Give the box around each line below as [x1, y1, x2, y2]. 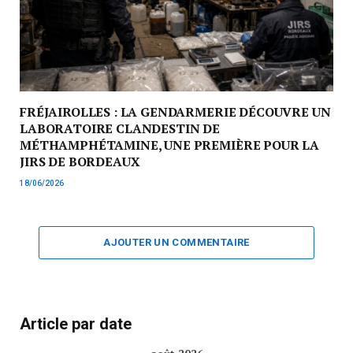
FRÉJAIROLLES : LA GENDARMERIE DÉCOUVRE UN [20, 102, 331, 121]
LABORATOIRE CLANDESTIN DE [20, 119, 220, 137]
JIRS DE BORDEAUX [20, 152, 140, 170]
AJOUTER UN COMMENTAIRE [103, 236, 250, 248]
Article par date [20, 314, 132, 333]
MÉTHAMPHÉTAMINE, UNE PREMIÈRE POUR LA [20, 136, 320, 154]
